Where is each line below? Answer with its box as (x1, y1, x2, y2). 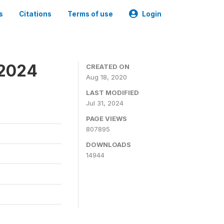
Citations (19, 10, 51, 18)
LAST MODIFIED (86, 88, 139, 96)
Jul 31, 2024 (86, 99, 123, 107)
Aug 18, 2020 (86, 73, 127, 81)
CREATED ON (86, 62, 129, 70)
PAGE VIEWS (86, 114, 127, 122)
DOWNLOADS (86, 140, 131, 148)
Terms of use (67, 10, 113, 18)
